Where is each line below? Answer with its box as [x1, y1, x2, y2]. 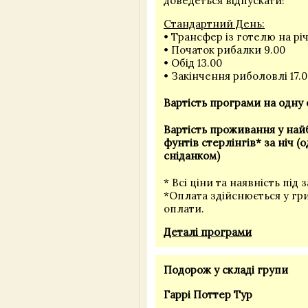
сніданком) [164, 148, 220, 162]
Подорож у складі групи [164, 263, 288, 276]
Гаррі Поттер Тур [164, 288, 252, 302]
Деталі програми [164, 225, 252, 239]
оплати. [164, 201, 204, 215]
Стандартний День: [164, 17, 265, 31]
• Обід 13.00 [164, 56, 222, 70]
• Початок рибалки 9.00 [164, 43, 285, 57]
